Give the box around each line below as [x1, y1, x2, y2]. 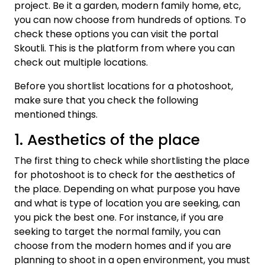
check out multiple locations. [14, 56, 148, 69]
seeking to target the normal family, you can [14, 225, 221, 238]
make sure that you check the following [14, 93, 198, 107]
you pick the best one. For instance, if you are [14, 211, 224, 224]
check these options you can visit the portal [14, 27, 218, 41]
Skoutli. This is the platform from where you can [14, 41, 235, 55]
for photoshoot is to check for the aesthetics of [14, 168, 235, 182]
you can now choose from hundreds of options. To [14, 13, 246, 27]
